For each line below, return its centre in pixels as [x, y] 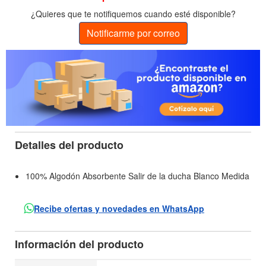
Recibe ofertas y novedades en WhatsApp [119, 209]
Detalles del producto [69, 145]
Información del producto [79, 244]
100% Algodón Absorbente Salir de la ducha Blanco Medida [137, 176]
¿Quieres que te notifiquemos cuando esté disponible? [133, 13]
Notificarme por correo [133, 33]
